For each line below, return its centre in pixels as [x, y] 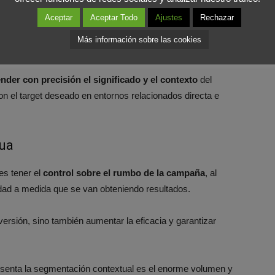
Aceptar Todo [114, 17]
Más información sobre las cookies [139, 39]
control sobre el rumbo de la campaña [124, 173]
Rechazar [217, 17]
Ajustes [168, 17]
